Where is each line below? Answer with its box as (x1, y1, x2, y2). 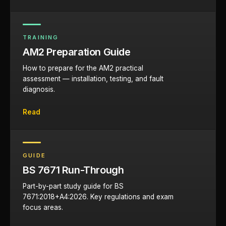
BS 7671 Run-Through (23, 164, 124, 176)
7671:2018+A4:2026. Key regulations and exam (23, 193, 174, 201)
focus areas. (23, 203, 63, 211)
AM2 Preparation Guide (23, 46, 131, 58)
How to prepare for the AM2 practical (23, 64, 143, 72)
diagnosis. (23, 85, 55, 93)
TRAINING (23, 34, 59, 41)
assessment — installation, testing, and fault (23, 75, 163, 83)
